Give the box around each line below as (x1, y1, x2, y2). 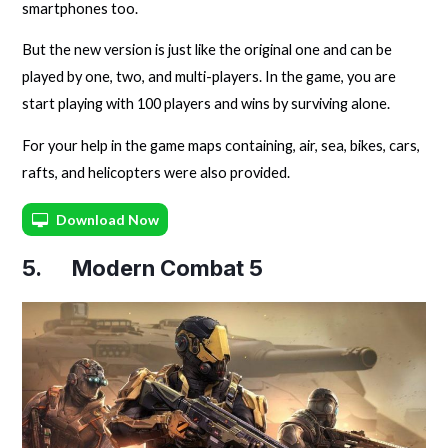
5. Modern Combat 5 (22, 254, 264, 281)
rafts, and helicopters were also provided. (22, 163, 291, 181)
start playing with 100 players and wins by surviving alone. (22, 95, 391, 113)
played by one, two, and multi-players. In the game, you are (22, 68, 397, 86)
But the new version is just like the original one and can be (22, 41, 393, 59)
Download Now (56, 211, 160, 229)
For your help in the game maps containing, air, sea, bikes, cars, (22, 136, 421, 154)
